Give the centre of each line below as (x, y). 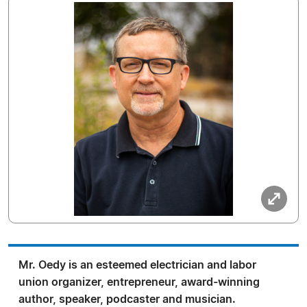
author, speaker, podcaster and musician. (127, 299)
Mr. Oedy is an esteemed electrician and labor (137, 265)
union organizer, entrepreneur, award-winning (139, 282)
